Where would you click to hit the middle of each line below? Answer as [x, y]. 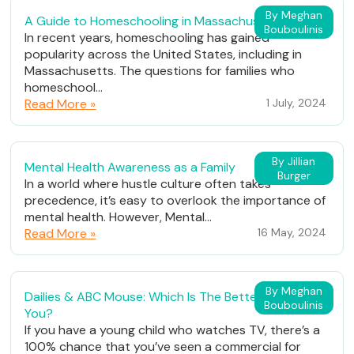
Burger [294, 176]
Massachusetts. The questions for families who [160, 71]
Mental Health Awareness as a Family [130, 168]
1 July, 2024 [296, 103]
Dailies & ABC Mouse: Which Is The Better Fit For [163, 297]
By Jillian [294, 162]
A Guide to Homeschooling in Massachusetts [154, 21]
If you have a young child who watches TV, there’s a [173, 330]
